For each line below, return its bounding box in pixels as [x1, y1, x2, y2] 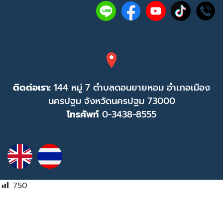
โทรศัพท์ [67, 108, 99, 122]
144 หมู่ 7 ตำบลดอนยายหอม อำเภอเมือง [54, 81, 210, 95]
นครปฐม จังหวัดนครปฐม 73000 [48, 94, 175, 109]
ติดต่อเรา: [13, 81, 54, 95]
